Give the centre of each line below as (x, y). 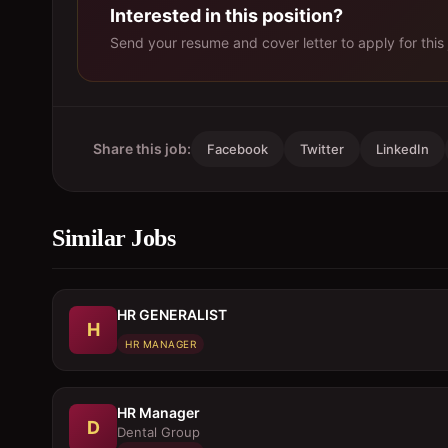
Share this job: (142, 148)
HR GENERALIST (172, 314)
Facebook (237, 149)
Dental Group (158, 432)
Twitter (322, 149)
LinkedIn (402, 149)
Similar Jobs (113, 238)
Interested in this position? (226, 15)
